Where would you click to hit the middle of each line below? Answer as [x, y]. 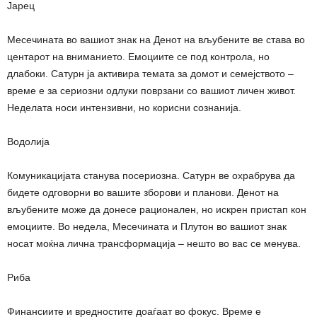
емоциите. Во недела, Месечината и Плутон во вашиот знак [147, 226]
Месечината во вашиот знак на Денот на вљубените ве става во [156, 39]
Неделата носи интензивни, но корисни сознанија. [124, 107]
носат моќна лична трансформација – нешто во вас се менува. [154, 243]
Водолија [28, 141]
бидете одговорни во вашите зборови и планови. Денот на [143, 192]
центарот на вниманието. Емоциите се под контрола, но [138, 56]
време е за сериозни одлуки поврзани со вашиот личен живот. [151, 90]
